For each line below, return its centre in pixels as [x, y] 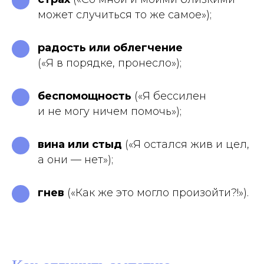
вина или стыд [80, 144]
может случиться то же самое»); [125, 15]
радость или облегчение [110, 48]
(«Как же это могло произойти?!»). [156, 193]
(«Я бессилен [169, 96]
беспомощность [85, 96]
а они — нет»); [75, 160]
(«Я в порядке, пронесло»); [110, 63]
